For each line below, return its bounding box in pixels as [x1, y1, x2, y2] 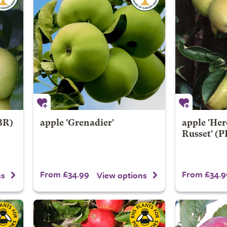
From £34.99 [40, 168, 89, 180]
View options [97, 168, 147, 181]
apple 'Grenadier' [40, 119, 114, 128]
